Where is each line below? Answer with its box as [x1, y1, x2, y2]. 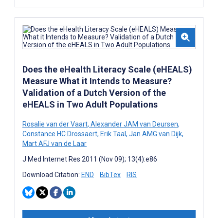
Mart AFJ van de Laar [22, 139, 87, 147]
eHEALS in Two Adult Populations [22, 99, 158, 109]
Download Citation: [22, 170, 81, 179]
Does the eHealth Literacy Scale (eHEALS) [22, 64, 192, 74]
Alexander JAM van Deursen [89, 120, 178, 128]
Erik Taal [99, 129, 126, 138]
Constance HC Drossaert [22, 129, 97, 138]
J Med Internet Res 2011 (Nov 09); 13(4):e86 [22, 155, 157, 163]
